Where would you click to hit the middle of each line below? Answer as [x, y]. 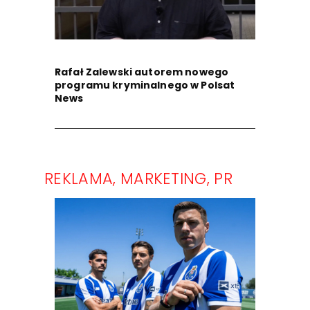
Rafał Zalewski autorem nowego [142, 72]
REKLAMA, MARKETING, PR [139, 179]
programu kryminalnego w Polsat [145, 85]
